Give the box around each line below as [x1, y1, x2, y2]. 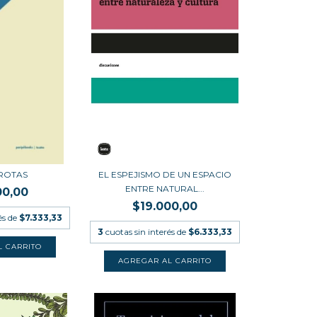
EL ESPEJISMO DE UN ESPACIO [98, 169, 232, 180]
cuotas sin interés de [105, 226, 189, 237]
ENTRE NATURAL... [125, 183, 205, 194]
